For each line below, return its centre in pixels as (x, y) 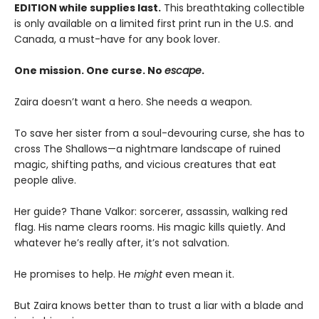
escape (183, 71)
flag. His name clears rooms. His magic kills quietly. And (150, 228)
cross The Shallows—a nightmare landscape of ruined (147, 149)
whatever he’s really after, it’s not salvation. (122, 243)
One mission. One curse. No (89, 71)
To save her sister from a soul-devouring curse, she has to (159, 134)
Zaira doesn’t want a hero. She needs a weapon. (133, 102)
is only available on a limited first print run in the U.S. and (154, 24)
